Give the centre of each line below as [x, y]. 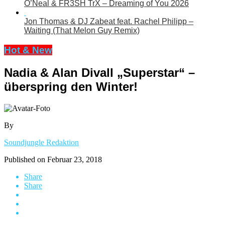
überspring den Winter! [71, 86]
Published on [25, 159]
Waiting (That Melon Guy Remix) [82, 31]
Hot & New [28, 50]
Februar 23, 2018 [75, 159]
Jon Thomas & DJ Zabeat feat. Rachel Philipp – [109, 22]
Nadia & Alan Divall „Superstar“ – [99, 72]
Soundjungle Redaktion [41, 142]
